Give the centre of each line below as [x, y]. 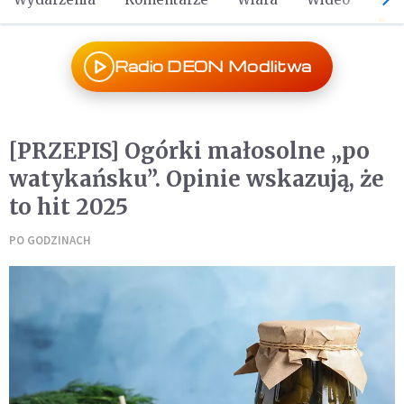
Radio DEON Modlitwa [213, 66]
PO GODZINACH [50, 240]
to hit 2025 [69, 207]
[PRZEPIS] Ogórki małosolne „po [189, 151]
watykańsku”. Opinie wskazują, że [197, 179]
